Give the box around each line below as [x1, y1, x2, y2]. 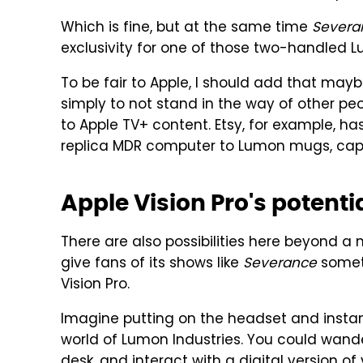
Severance [243, 253, 317, 275]
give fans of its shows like [61, 253, 243, 275]
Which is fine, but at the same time [61, 17, 312, 40]
